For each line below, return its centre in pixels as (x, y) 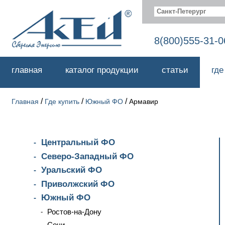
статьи (175, 70)
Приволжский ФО (78, 184)
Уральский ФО (72, 170)
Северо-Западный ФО (87, 156)
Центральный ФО (78, 142)
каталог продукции (102, 70)
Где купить (62, 101)
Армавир (144, 101)
